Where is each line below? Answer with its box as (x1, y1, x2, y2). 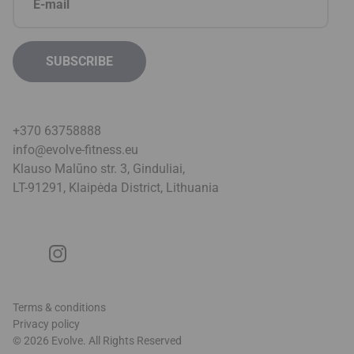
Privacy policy (13, 318, 80, 331)
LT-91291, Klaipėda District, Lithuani (13, 180, 212, 196)
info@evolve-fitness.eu (13, 142, 138, 158)
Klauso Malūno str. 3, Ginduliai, (13, 161, 185, 177)
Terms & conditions (13, 301, 106, 314)
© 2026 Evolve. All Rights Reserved (13, 334, 182, 348)
